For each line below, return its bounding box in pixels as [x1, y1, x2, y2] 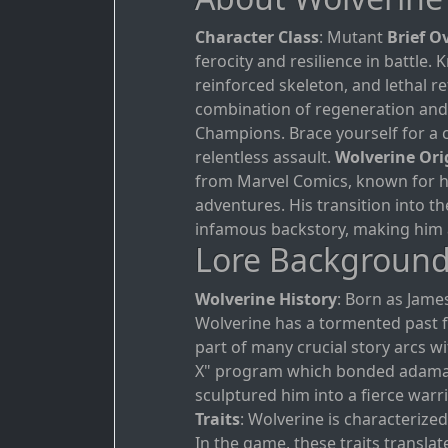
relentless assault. [195, 146, 335, 169]
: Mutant [319, 26, 387, 49]
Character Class [195, 26, 319, 49]
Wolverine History [195, 288, 337, 311]
